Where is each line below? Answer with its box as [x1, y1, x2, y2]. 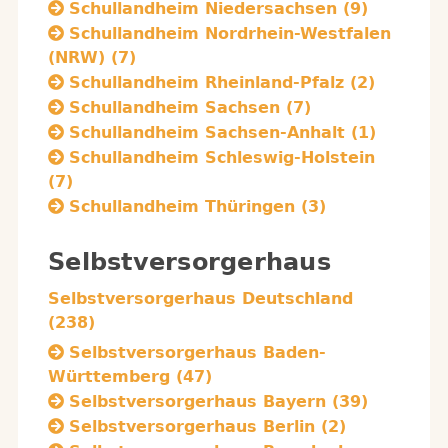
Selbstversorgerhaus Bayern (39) [69, 392, 368, 411]
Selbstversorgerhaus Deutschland [48, 289, 353, 308]
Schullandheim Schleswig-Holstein [69, 148, 375, 167]
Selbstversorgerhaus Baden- [69, 343, 326, 362]
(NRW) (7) [48, 48, 136, 67]
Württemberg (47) [48, 367, 212, 386]
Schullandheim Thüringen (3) [69, 197, 326, 216]
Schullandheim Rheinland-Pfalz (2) [69, 73, 375, 92]
